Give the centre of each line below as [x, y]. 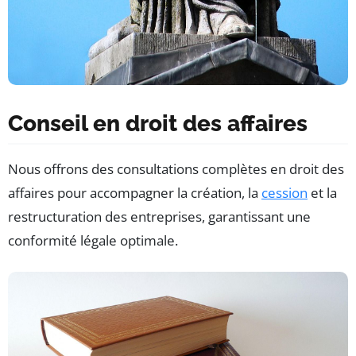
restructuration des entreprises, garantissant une [159, 217]
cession [284, 193]
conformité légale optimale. [93, 241]
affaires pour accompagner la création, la [135, 193]
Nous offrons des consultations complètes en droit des [176, 169]
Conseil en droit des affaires [158, 124]
